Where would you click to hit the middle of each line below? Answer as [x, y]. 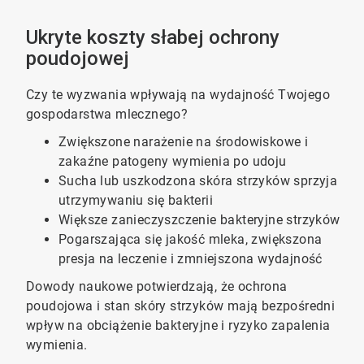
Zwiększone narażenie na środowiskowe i [183, 142]
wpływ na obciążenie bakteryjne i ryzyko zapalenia [178, 325]
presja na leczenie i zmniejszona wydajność [190, 259]
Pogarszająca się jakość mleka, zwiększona [190, 239]
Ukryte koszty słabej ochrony [152, 37]
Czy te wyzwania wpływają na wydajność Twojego [178, 95]
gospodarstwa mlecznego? [107, 114]
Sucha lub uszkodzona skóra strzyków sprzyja [198, 181]
